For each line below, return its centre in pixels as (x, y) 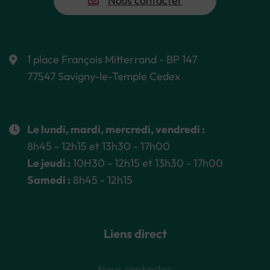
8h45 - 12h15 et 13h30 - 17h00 (99, 146)
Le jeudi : (49, 163)
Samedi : (49, 180)
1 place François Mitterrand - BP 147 (112, 59)
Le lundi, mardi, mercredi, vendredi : (116, 129)
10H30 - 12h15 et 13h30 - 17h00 (147, 163)
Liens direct (135, 233)
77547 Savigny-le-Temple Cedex (104, 76)
